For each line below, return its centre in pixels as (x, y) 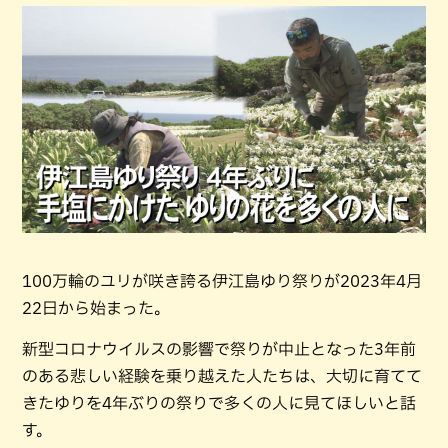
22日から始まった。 (96, 308)
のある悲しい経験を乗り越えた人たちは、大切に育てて (222, 376)
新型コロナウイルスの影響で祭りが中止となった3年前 (219, 349)
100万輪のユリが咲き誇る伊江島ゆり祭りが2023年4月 (222, 281)
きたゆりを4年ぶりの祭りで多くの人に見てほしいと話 (219, 403)
